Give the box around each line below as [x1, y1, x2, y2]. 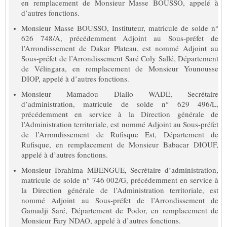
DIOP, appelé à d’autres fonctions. [21, 73, 129, 84]
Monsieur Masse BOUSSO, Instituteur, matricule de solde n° [21, 22, 218, 33]
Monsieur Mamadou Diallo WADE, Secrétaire [21, 88, 218, 99]
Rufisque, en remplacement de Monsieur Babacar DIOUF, [21, 139, 218, 149]
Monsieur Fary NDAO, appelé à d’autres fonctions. [21, 215, 181, 225]
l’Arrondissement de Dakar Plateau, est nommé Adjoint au [21, 43, 218, 53]
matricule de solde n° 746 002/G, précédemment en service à [21, 174, 218, 185]
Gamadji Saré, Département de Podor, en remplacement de [21, 205, 218, 215]
